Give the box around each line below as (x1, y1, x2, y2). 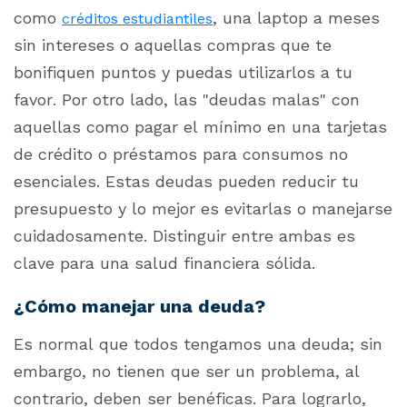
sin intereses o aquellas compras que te (14, 35, 332, 55)
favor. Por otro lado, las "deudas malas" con (14, 90, 360, 110)
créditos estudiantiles (62, 10, 213, 28)
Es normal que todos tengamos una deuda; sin (14, 334, 382, 354)
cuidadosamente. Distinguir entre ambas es (14, 226, 355, 246)
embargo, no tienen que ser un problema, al (14, 362, 360, 382)
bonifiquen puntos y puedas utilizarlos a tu (14, 63, 352, 83)
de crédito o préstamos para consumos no (14, 144, 348, 164)
